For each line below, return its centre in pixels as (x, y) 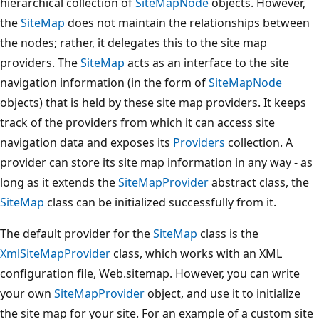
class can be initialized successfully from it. (160, 202)
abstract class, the (259, 182)
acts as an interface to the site (207, 62)
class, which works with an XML (196, 253)
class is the (228, 233)
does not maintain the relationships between (187, 22)
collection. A (259, 142)
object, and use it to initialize (223, 293)
